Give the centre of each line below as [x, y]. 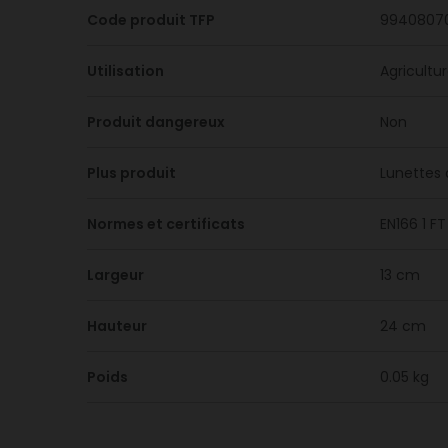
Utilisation [125, 71]
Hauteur [117, 326]
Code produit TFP [151, 20]
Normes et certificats [166, 224]
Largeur [115, 275]
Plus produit [131, 173]
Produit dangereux [156, 122]
